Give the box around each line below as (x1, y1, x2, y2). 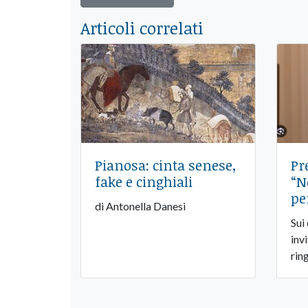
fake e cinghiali (95, 172, 192, 192)
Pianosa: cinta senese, (95, 155, 236, 175)
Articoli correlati (80, 16, 203, 39)
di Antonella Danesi (95, 199, 186, 213)
